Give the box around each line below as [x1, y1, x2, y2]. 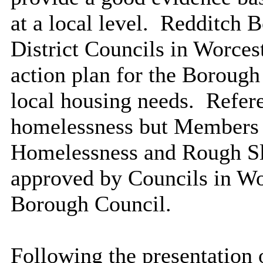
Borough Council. [10, 191, 171, 217]
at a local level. [10, 11, 149, 36]
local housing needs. [10, 88, 194, 113]
